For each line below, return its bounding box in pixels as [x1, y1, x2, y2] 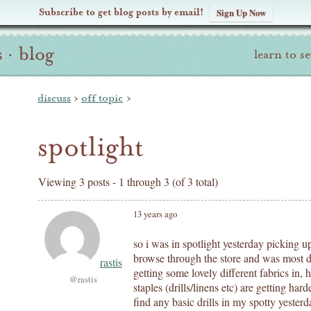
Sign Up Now [216, 6, 266, 19]
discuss [37, 91, 71, 105]
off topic [81, 91, 123, 105]
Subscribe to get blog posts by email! [38, 6, 203, 19]
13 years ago [133, 208, 177, 220]
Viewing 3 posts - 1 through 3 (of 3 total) [38, 174, 218, 189]
